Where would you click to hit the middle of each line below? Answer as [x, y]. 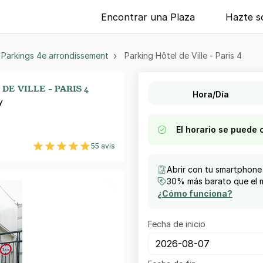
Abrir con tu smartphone [214, 169]
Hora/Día [211, 94]
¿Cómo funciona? [195, 193]
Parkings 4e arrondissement [55, 55]
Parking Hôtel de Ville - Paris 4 [183, 55]
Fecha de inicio [177, 224]
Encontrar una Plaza [148, 17]
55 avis [103, 146]
